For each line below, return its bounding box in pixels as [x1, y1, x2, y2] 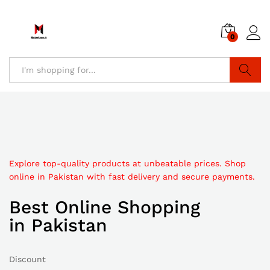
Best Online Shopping [9, 196, 200, 218]
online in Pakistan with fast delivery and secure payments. [9, 172, 255, 181]
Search [230, 90, 260, 100]
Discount [9, 254, 46, 264]
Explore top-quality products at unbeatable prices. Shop [9, 159, 246, 168]
